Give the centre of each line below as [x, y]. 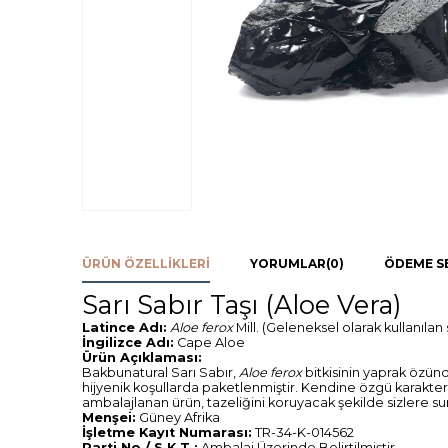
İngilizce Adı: [128, 342]
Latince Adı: [124, 327]
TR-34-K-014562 [303, 432]
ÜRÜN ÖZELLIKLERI [146, 263]
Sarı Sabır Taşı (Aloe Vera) [242, 304]
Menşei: [109, 417]
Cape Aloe [209, 342]
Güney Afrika [178, 417]
